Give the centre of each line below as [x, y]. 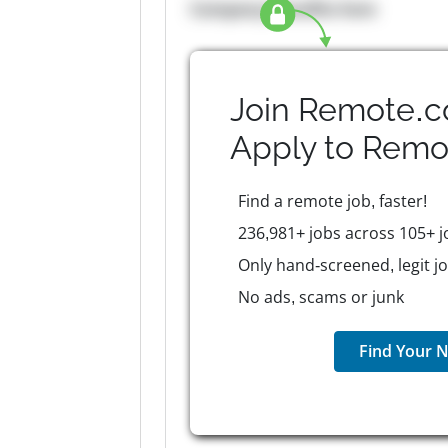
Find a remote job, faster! [332, 201]
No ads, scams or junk [320, 297]
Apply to [296, 147]
